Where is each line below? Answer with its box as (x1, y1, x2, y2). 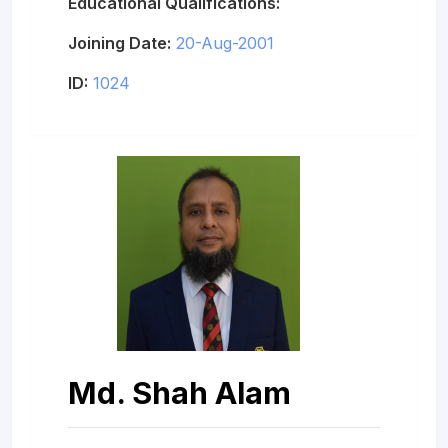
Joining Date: (68, 32, 171, 53)
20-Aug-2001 (176, 32, 274, 53)
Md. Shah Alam (68, 373, 291, 411)
